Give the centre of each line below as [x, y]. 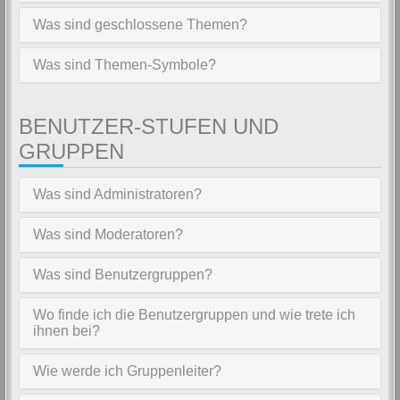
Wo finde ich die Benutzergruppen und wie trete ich [194, 315]
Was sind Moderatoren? [108, 234]
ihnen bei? [67, 331]
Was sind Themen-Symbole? [125, 65]
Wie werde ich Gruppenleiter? [127, 371]
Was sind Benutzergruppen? [123, 275]
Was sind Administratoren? [117, 194]
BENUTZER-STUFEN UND [149, 126]
